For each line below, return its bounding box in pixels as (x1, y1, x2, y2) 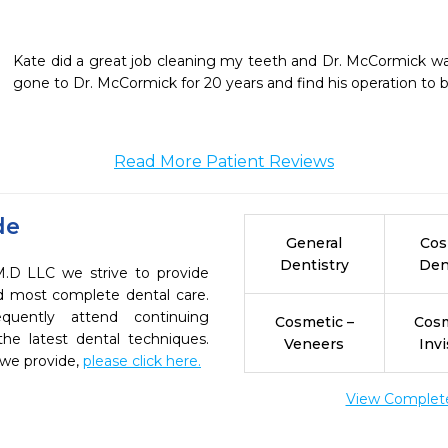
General (286, 234, 343, 252)
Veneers (284, 335, 345, 353)
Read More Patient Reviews (114, 152, 334, 171)
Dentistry (279, 256, 349, 274)
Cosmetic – (274, 313, 354, 331)
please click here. (83, 352, 201, 370)
